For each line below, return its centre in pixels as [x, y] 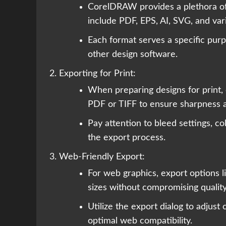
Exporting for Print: [97, 74]
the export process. [127, 138]
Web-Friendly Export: [102, 157]
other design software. [133, 55]
